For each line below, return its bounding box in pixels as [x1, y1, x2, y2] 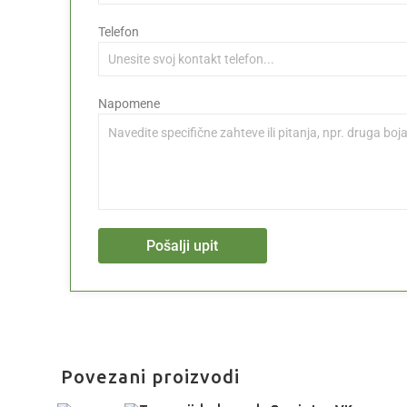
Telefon [98, 25, 140, 40]
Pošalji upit [146, 236, 219, 254]
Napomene [98, 96, 161, 112]
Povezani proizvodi [61, 366, 241, 387]
